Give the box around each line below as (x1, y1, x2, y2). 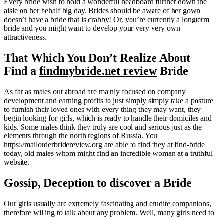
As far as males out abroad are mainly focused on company (4, 87, 186, 96)
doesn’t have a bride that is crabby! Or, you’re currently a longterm (4, 15, 209, 24)
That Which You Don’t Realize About (4, 51, 190, 64)
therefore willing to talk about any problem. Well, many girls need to (4, 208, 214, 217)
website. (4, 157, 29, 166)
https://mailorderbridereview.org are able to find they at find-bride (4, 140, 205, 149)
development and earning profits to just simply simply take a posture (4, 96, 213, 105)
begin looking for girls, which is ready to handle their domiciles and (4, 113, 212, 122)
